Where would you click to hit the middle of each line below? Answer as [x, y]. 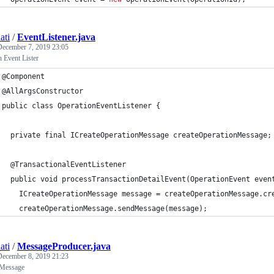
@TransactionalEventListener [64, 165]
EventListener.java [56, 37]
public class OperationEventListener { [81, 106]
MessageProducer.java [64, 246]
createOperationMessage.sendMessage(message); [105, 209]
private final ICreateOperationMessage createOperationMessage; [137, 135]
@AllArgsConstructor [43, 91]
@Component [23, 76]
